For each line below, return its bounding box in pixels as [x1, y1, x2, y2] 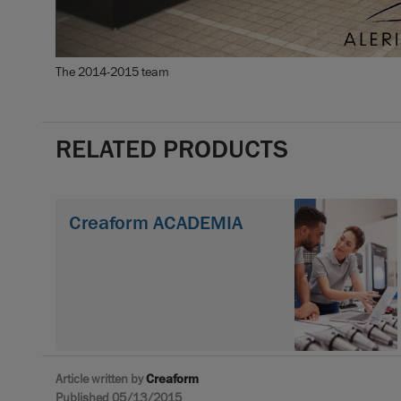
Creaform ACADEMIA [69, 209, 243, 235]
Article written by [55, 370, 146, 387]
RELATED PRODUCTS [55, 132, 288, 166]
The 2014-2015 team [55, 63, 169, 80]
